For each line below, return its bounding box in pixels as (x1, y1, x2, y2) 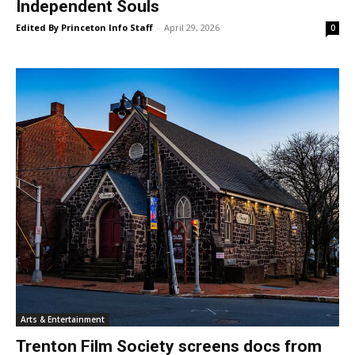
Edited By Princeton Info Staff (16, 21, 153, 34)
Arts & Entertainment (21, 314, 105, 326)
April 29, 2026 (164, 21, 219, 34)
